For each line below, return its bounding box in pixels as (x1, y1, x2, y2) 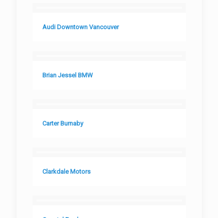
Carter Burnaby (42, 120, 83, 127)
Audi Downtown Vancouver (42, 23, 119, 31)
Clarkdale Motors (42, 168, 91, 175)
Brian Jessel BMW (42, 72, 93, 79)
